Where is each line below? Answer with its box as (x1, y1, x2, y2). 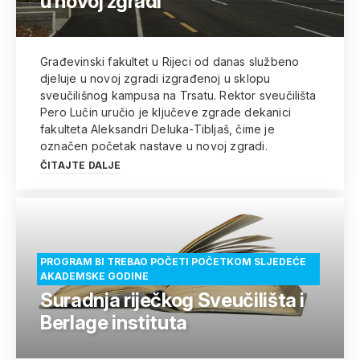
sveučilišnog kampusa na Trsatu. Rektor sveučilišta (40, 88, 317, 102)
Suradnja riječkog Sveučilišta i (40, 288, 305, 312)
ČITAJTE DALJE (40, 159, 121, 171)
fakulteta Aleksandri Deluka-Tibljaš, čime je (40, 122, 275, 136)
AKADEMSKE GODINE (40, 270, 149, 282)
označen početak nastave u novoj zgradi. (40, 139, 268, 153)
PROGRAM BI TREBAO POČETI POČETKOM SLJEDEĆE (40, 256, 306, 268)
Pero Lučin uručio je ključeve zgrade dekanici (40, 105, 291, 119)
